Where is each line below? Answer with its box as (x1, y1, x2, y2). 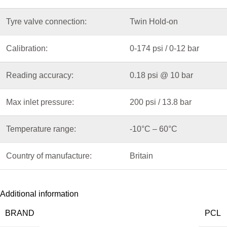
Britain (130, 151, 153, 160)
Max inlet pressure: (6, 97, 74, 106)
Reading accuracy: (6, 70, 73, 80)
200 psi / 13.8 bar (130, 97, 192, 106)
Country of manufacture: (6, 151, 92, 160)
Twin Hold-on (130, 17, 178, 26)
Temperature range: (6, 124, 76, 133)
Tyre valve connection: (6, 17, 87, 26)
